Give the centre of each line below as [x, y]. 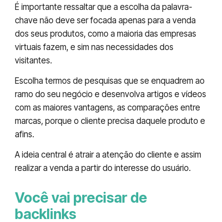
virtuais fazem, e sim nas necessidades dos [94, 47]
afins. [25, 135]
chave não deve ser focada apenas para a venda [105, 20]
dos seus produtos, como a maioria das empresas [106, 33]
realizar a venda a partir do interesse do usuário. [103, 168]
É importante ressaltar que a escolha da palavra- [104, 7]
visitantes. [33, 60]
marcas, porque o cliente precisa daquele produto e [110, 121]
